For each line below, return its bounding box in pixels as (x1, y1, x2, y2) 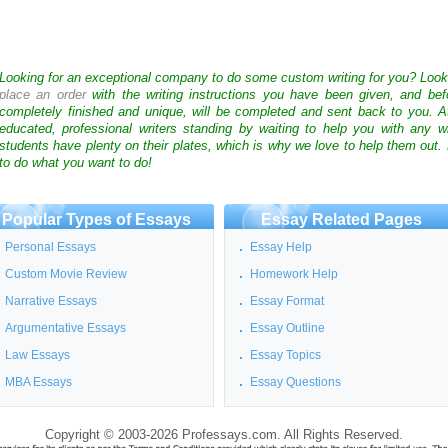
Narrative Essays (5, 294, 97, 308)
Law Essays (5, 348, 70, 362)
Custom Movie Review (5, 267, 127, 281)
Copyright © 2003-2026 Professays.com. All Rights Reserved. (45, 428, 403, 442)
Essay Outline (250, 321, 325, 335)
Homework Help (250, 267, 338, 281)
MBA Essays (5, 375, 72, 389)
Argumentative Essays (5, 321, 126, 335)
